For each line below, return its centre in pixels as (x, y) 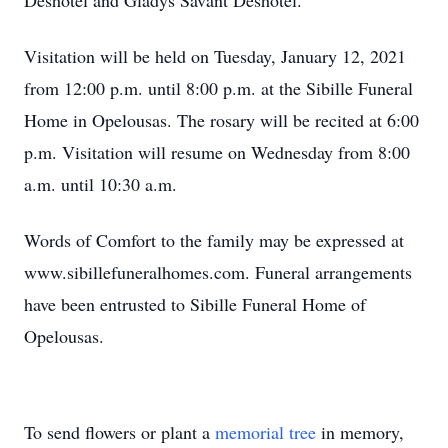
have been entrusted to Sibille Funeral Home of (195, 304)
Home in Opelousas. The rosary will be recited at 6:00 (221, 120)
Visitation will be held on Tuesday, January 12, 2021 (215, 56)
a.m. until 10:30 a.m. (100, 184)
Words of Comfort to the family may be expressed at (214, 240)
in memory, (360, 432)
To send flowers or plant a (119, 432)
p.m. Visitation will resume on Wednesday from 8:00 (217, 152)
